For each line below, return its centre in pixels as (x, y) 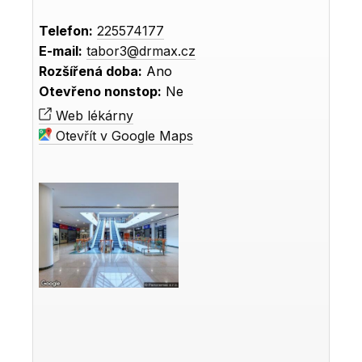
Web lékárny (93, 116)
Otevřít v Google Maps (123, 136)
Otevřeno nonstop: (101, 92)
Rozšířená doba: (91, 72)
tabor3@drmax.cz (141, 51)
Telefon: (66, 31)
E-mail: (61, 51)
